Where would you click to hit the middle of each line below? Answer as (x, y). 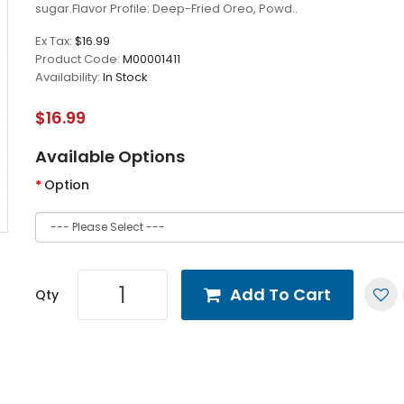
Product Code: (79, 59)
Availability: (69, 77)
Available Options (110, 156)
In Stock (125, 77)
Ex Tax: (55, 41)
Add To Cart (280, 294)
